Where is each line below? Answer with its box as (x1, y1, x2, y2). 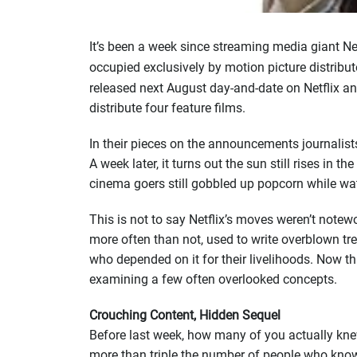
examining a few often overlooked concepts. (89, 272, 337, 287)
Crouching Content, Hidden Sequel (89, 308, 280, 323)
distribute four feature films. (89, 100, 245, 116)
